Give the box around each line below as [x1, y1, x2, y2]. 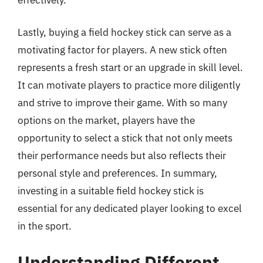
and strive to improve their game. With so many [18, 96, 227, 109]
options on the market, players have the [18, 114, 195, 127]
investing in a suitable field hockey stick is [18, 184, 204, 197]
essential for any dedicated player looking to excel [18, 202, 242, 215]
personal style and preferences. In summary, [18, 167, 217, 180]
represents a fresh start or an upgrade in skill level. [18, 61, 243, 74]
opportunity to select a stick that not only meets [18, 131, 232, 144]
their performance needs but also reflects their [18, 149, 226, 162]
